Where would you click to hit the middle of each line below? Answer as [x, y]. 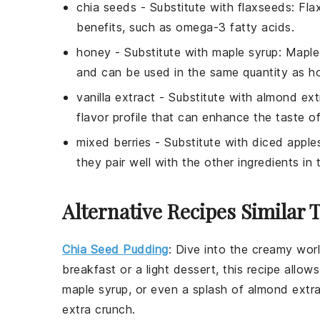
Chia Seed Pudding [115, 250]
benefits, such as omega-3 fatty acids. [185, 27]
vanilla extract [116, 97]
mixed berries [114, 142]
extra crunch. [99, 310]
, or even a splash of [188, 290]
